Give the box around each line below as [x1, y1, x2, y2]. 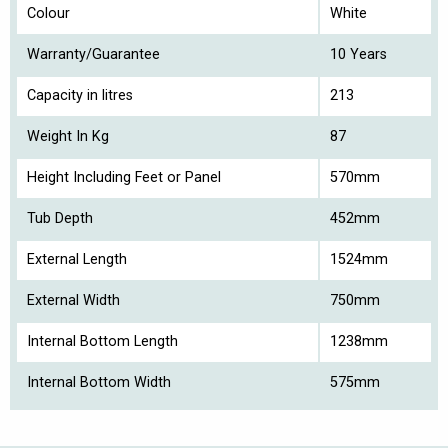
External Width [27, 292, 120, 310]
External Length [27, 251, 127, 269]
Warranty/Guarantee [27, 46, 160, 64]
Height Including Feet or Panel [27, 169, 221, 187]
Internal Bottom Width [27, 374, 171, 392]
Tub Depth [27, 210, 93, 228]
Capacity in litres [27, 87, 133, 105]
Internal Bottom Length [27, 333, 178, 351]
